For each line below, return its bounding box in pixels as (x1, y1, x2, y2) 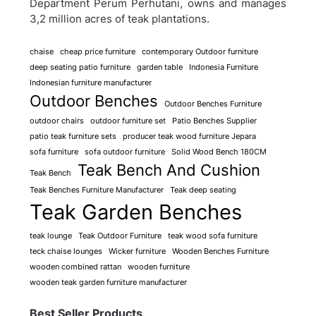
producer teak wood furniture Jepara (123, 131, 257, 141)
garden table (137, 62, 183, 72)
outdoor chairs (30, 116, 85, 126)
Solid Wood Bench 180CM (171, 147, 267, 157)
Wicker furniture (109, 246, 166, 256)
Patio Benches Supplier (172, 116, 257, 126)
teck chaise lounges (30, 246, 103, 256)
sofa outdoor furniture (85, 147, 166, 157)
